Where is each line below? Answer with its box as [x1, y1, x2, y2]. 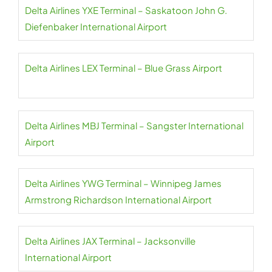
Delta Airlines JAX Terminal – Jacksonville [25, 235, 195, 247]
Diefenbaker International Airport [25, 21, 167, 33]
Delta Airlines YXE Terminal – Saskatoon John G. [25, 4, 227, 16]
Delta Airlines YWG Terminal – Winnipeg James [25, 177, 222, 189]
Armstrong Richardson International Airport [25, 194, 212, 206]
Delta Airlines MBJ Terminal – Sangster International [25, 120, 243, 132]
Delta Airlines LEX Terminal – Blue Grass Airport [25, 62, 222, 74]
